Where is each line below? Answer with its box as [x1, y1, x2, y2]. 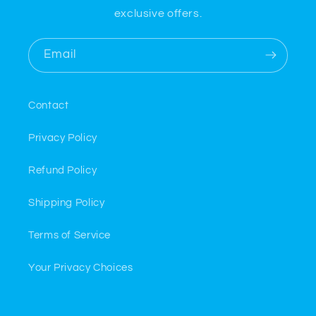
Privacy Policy [28, 133, 97, 144]
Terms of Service [28, 230, 111, 241]
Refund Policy [28, 165, 97, 176]
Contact [28, 100, 69, 111]
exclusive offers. [114, 7, 202, 19]
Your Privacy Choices [28, 262, 133, 274]
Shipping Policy [28, 197, 105, 209]
